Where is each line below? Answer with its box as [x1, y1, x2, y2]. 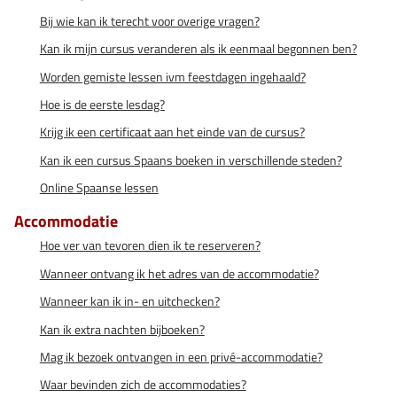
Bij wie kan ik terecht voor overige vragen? [39, 11, 260, 31]
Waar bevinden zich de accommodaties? [39, 375, 246, 395]
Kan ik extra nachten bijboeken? [39, 319, 205, 339]
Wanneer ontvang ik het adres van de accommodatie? [39, 263, 319, 284]
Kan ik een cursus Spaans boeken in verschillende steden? [39, 150, 342, 170]
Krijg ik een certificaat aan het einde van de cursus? [39, 122, 305, 143]
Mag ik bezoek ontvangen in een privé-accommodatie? [39, 347, 323, 368]
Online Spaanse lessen [39, 178, 159, 198]
